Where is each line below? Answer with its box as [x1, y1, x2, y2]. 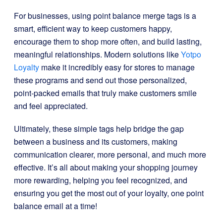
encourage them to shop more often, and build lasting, [14, 36, 202, 47]
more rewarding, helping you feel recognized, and [14, 174, 187, 186]
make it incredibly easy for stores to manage [39, 61, 195, 73]
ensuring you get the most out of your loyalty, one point [14, 187, 204, 199]
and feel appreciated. [14, 100, 88, 111]
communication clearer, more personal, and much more [14, 149, 206, 160]
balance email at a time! [14, 200, 97, 212]
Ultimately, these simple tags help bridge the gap [14, 123, 184, 134]
